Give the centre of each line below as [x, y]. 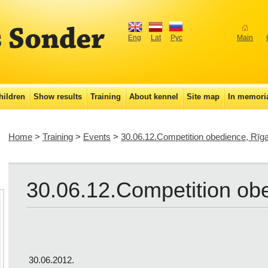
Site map [203, 97]
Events [97, 137]
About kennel [153, 97]
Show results [57, 97]
